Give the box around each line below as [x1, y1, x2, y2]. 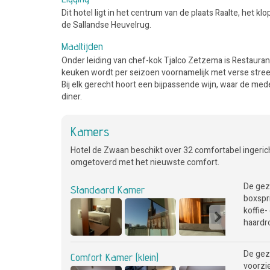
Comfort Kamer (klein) [71, 250, 159, 263]
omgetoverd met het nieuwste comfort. [71, 156, 219, 169]
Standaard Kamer [71, 183, 145, 196]
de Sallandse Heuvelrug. [61, 19, 151, 31]
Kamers [71, 124, 109, 139]
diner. [61, 90, 82, 103]
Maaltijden [61, 40, 103, 52]
